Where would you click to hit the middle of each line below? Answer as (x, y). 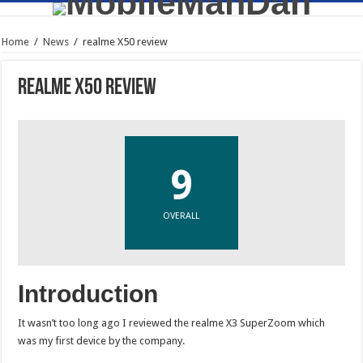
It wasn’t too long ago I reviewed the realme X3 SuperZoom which (172, 323)
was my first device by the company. (102, 341)
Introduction (88, 294)
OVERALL (181, 216)
